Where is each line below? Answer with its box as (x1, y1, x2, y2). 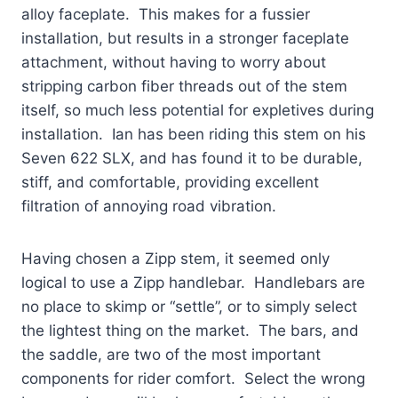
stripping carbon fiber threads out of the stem (21, 76, 347, 95)
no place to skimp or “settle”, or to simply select (21, 297, 357, 315)
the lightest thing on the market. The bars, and (21, 321, 359, 339)
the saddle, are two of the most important (21, 345, 321, 363)
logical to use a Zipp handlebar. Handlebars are (21, 273, 365, 291)
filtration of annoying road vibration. (21, 196, 276, 215)
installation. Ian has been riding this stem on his (21, 124, 366, 143)
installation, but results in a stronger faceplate (21, 28, 349, 47)
